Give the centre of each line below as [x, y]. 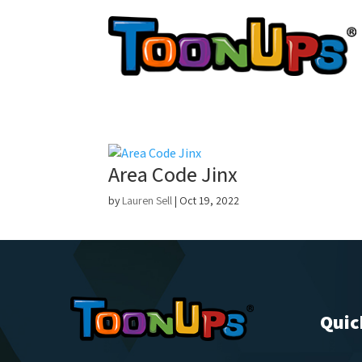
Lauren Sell [147, 200]
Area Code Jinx [173, 174]
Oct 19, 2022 [210, 200]
